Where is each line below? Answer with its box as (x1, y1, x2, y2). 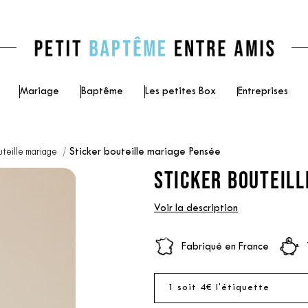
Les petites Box (145, 87, 216, 96)
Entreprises (238, 87, 288, 96)
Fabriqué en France (181, 242, 269, 252)
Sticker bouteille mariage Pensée (69, 148, 221, 157)
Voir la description (153, 203, 238, 213)
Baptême (81, 87, 123, 96)
